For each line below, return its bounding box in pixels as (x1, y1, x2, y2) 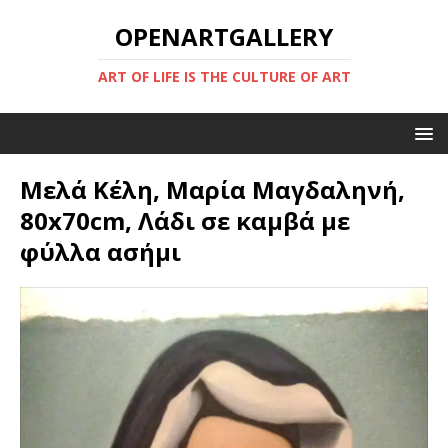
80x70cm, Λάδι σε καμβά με (20, 204, 350, 237)
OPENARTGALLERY (115, 20, 333, 53)
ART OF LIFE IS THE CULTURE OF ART (97, 67, 351, 86)
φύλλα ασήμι (20, 235, 181, 268)
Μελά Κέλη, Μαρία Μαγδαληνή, (20, 173, 405, 206)
